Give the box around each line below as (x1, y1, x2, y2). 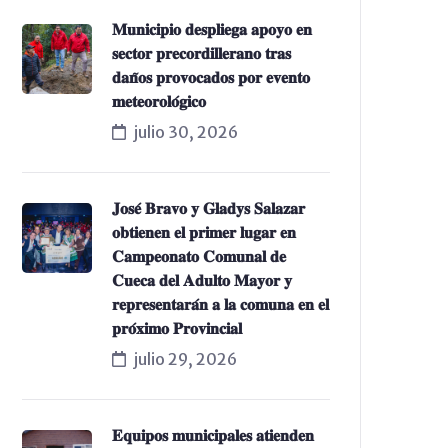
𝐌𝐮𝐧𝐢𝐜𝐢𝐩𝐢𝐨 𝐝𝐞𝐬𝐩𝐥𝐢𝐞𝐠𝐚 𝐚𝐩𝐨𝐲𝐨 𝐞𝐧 (112, 18, 312, 40)
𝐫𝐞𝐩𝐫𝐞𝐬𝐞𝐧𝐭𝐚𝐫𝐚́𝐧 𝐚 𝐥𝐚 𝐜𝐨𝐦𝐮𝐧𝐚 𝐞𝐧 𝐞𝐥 (112, 293, 329, 315)
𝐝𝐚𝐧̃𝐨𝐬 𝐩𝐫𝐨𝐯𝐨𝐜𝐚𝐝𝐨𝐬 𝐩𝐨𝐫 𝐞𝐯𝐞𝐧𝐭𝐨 (112, 66, 310, 88)
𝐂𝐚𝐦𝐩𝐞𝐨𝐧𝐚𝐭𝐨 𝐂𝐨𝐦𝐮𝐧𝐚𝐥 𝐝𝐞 (112, 245, 286, 267)
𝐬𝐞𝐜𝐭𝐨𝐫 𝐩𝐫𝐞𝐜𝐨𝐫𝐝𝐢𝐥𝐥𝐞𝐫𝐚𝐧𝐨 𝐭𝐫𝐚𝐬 (112, 42, 291, 64)
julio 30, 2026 (134, 121, 238, 142)
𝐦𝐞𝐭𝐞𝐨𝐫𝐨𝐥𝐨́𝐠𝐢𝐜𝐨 (112, 90, 206, 112)
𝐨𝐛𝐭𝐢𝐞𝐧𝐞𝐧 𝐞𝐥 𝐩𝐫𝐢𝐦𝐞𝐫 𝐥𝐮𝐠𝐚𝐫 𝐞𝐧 (112, 221, 296, 243)
